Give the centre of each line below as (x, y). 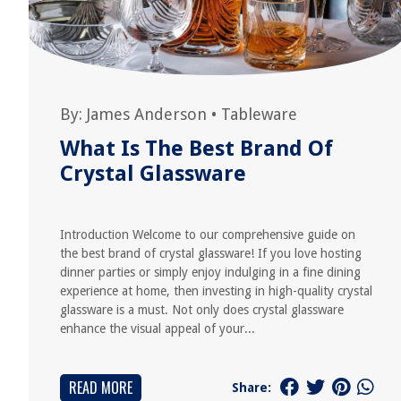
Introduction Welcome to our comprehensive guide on (208, 235)
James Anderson (147, 114)
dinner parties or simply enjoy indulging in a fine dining (210, 272)
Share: (251, 387)
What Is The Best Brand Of (196, 149)
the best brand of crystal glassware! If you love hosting (211, 253)
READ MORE (101, 388)
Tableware (259, 114)
